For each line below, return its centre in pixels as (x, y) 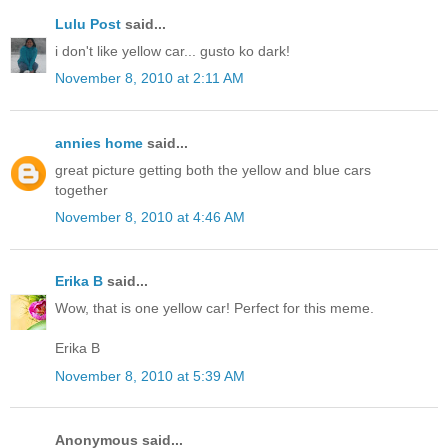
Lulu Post (88, 24)
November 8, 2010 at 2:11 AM (149, 78)
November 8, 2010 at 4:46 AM (150, 216)
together (81, 189)
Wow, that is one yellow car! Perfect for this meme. (214, 308)
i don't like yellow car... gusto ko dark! (172, 51)
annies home (99, 142)
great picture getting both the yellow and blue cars (213, 169)
